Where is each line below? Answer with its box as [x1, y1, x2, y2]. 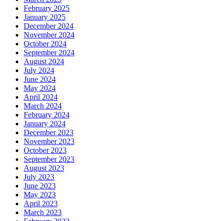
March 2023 [24, 208, 62, 217]
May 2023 [24, 190, 56, 199]
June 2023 [24, 182, 56, 190]
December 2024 [24, 22, 74, 31]
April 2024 [24, 93, 58, 102]
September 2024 [24, 48, 74, 57]
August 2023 [24, 164, 64, 173]
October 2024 [24, 39, 67, 48]
